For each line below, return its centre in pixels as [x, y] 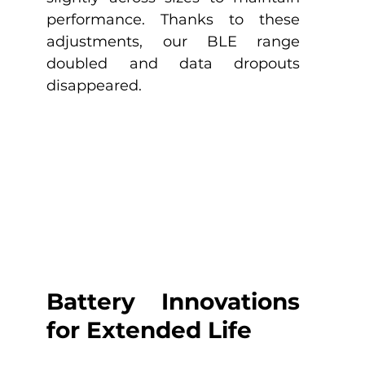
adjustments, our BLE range [174, 42]
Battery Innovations [174, 301]
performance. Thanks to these [174, 20]
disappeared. [97, 86]
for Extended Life [150, 330]
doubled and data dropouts [174, 64]
